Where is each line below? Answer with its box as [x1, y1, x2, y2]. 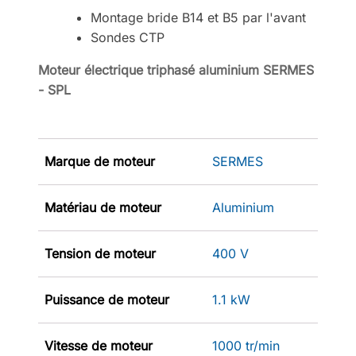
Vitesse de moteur [44, 337, 153, 354]
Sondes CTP [90, 29, 164, 45]
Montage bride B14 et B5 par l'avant [90, 9, 306, 25]
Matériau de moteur [44, 199, 161, 215]
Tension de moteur [44, 245, 156, 261]
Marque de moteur [44, 153, 155, 169]
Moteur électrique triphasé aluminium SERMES [38, 61, 314, 78]
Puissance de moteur [44, 291, 169, 308]
